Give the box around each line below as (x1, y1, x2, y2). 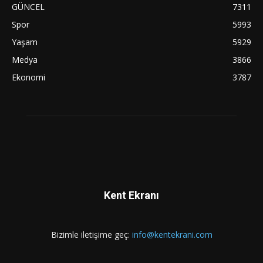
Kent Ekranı (104, 188, 159, 201)
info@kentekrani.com (131, 228, 213, 240)
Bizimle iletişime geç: (50, 228, 132, 240)
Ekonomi (12, 71, 45, 83)
